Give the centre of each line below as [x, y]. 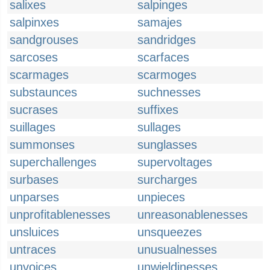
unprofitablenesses [60, 215]
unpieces [161, 197]
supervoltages [175, 162]
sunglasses [167, 145]
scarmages [39, 75]
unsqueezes [170, 232]
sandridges [167, 40]
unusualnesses [177, 250]
